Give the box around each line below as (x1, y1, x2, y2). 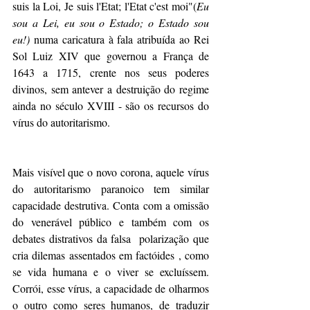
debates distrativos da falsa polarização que (12, 231, 209, 246)
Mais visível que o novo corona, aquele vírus (12, 165, 209, 179)
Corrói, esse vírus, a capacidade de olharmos (12, 281, 209, 295)
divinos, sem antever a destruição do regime (12, 82, 209, 96)
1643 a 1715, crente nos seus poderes (12, 65, 209, 80)
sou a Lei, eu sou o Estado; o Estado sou (12, 15, 209, 30)
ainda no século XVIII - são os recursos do (12, 98, 209, 113)
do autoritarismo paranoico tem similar (12, 181, 209, 196)
